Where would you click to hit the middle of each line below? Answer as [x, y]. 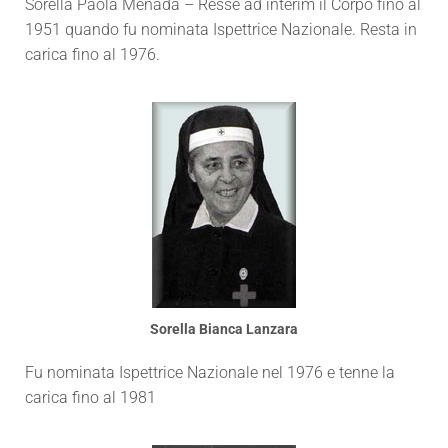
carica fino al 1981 [90, 397]
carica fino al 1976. [92, 54]
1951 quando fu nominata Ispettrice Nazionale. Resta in [221, 29]
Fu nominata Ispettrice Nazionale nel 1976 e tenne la [210, 372]
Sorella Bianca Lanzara [224, 329]
